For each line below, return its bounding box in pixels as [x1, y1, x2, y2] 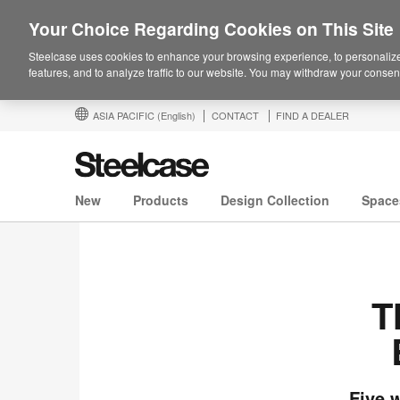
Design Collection [221, 191, 329, 210]
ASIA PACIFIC [93, 108, 157, 122]
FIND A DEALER [276, 108, 349, 122]
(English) [157, 108, 196, 122]
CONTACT [212, 108, 259, 122]
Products [133, 191, 188, 210]
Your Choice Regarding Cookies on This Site [29, 16, 394, 41]
